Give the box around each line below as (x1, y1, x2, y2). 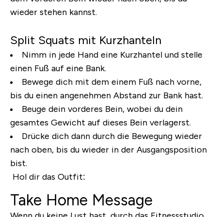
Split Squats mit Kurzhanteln (10, 33, 161, 46)
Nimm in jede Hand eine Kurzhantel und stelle (21, 49, 202, 60)
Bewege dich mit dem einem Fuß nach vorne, (21, 77, 201, 87)
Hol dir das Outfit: (12, 171, 85, 182)
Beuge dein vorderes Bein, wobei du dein (21, 104, 183, 114)
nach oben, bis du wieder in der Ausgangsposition (10, 144, 207, 155)
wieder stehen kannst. (10, 7, 97, 17)
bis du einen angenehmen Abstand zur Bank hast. (10, 90, 203, 100)
